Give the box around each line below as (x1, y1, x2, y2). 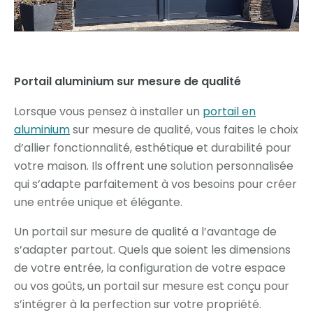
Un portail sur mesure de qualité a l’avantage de (14, 224, 277, 240)
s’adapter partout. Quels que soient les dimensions (14, 242, 291, 259)
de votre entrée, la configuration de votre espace (14, 260, 286, 277)
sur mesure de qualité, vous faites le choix (70, 122, 298, 138)
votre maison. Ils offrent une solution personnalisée (14, 158, 293, 175)
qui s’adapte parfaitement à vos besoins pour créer (14, 176, 297, 193)
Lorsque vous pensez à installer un (14, 103, 203, 120)
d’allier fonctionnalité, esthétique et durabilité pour (14, 140, 291, 156)
